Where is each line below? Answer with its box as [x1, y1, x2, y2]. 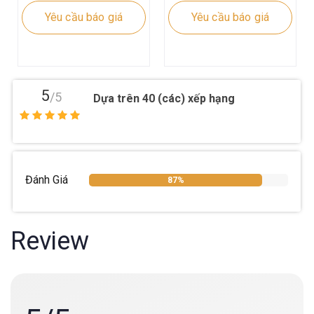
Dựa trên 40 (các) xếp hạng [93, 92, 235, 106]
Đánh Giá [25, 172, 68, 186]
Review [11, 226, 89, 256]
